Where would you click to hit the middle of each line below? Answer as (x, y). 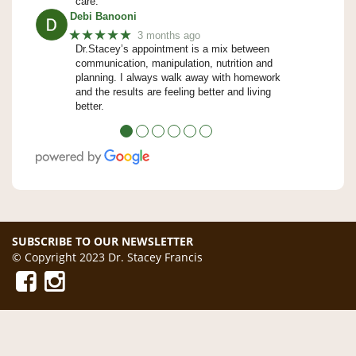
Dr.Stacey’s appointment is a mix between (172, 49)
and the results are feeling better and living (173, 92)
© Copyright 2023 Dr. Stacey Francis (107, 257)
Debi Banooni (103, 17)
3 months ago (169, 35)
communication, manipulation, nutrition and (174, 64)
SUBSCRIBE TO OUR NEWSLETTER (103, 242)
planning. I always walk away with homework (178, 78)
